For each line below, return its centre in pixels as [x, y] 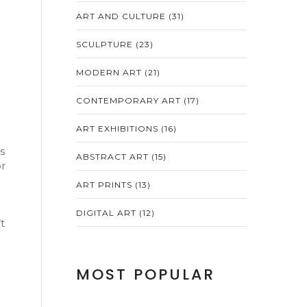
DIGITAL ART [108, 213]
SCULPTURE [106, 44]
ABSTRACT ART [114, 157]
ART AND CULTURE [122, 16]
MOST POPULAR [146, 274]
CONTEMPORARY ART [130, 100]
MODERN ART [110, 72]
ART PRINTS [106, 185]
